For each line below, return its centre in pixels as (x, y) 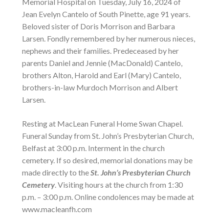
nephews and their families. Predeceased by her (100, 51)
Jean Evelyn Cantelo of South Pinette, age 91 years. (106, 14)
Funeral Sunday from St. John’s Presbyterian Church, (108, 136)
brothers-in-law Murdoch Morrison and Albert (100, 87)
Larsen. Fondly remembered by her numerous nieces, (109, 38)
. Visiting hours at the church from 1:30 (119, 185)
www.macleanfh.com (57, 209)
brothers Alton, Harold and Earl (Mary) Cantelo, (101, 75)
